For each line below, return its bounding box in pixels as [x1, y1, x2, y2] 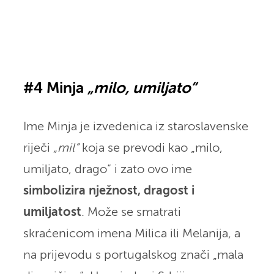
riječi [23, 142, 53, 154]
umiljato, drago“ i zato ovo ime [23, 163, 192, 176]
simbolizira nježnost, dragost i [23, 185, 194, 197]
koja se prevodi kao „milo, [78, 142, 223, 154]
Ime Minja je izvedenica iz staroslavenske [23, 120, 248, 133]
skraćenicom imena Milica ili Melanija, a [23, 228, 240, 240]
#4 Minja [23, 81, 87, 97]
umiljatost [23, 206, 81, 218]
